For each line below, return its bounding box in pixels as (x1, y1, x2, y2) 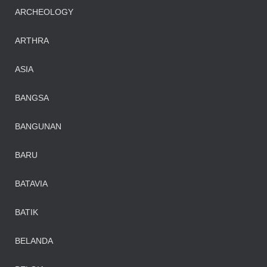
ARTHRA (15, 36, 49, 45)
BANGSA (15, 93, 49, 103)
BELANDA (15, 236, 53, 246)
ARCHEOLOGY (15, 7, 73, 17)
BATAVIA (15, 179, 48, 188)
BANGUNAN (15, 122, 61, 131)
